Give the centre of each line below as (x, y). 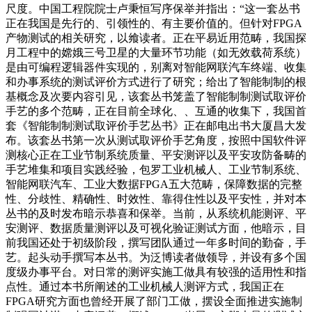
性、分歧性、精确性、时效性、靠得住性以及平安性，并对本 (156, 199)
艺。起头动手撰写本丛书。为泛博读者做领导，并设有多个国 (156, 257)
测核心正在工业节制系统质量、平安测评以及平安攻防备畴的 (156, 155)
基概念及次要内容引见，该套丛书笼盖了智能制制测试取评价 (156, 96)
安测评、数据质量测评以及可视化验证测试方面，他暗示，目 (156, 228)
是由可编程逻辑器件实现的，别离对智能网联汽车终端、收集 (156, 67)
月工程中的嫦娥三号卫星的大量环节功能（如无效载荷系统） (156, 53)
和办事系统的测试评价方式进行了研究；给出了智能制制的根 (156, 82)
